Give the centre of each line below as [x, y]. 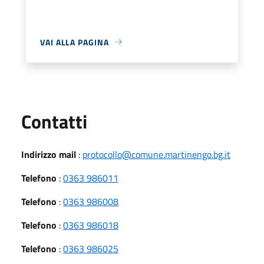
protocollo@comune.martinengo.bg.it [156, 154]
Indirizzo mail [49, 154]
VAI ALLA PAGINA [75, 42]
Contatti [54, 121]
